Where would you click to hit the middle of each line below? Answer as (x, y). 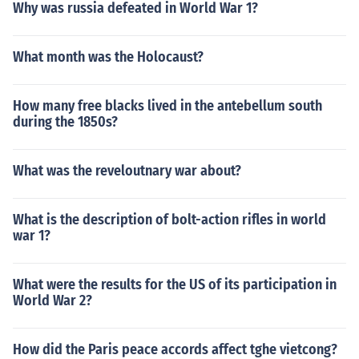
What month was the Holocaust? (108, 57)
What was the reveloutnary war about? (127, 171)
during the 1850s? (65, 122)
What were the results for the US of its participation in (175, 284)
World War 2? (52, 301)
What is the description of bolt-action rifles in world (169, 220)
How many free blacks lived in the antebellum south (167, 106)
